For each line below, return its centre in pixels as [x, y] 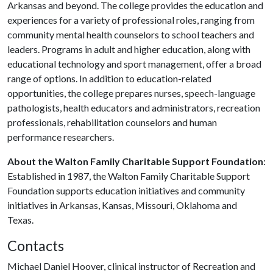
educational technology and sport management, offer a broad [134, 64]
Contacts [36, 246]
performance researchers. [62, 137]
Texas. [21, 220]
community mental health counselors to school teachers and [131, 34]
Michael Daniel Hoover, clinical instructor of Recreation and [131, 266]
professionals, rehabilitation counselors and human [112, 122]
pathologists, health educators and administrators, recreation [134, 108]
